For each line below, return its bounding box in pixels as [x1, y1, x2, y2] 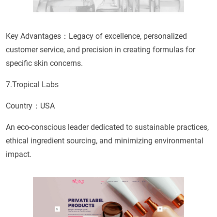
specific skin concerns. [6, 58, 83, 68]
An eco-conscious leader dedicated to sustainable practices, [6, 122, 209, 132]
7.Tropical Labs [6, 79, 59, 89]
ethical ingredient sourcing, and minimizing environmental [6, 136, 203, 145]
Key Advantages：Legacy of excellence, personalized [6, 31, 187, 41]
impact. [6, 149, 31, 159]
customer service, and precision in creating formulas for [6, 45, 195, 54]
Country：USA [6, 101, 55, 110]
